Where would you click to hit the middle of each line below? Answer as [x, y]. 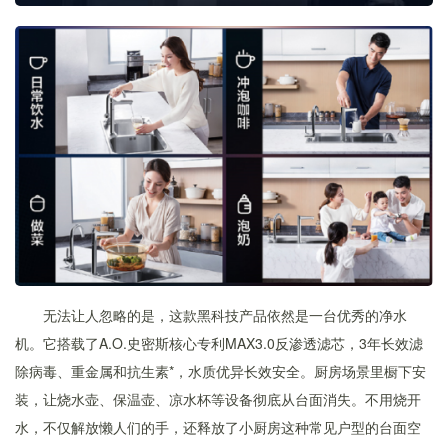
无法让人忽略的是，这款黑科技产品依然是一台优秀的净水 [225, 315]
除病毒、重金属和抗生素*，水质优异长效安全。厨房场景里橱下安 [220, 371]
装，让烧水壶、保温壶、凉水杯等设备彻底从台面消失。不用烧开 [218, 399]
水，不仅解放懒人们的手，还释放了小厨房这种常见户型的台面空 [218, 427]
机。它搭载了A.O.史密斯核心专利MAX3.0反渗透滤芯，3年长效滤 [219, 343]
